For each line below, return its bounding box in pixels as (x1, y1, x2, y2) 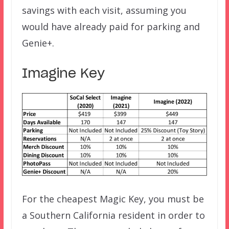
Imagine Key (21, 67, 105, 80)
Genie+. (21, 36, 54, 49)
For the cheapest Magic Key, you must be (21, 193, 204, 205)
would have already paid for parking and (21, 20, 200, 33)
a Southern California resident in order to (21, 209, 205, 222)
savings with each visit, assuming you (21, 4, 187, 16)
